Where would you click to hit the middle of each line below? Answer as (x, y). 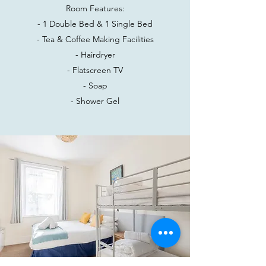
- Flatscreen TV (95, 70)
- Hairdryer (95, 55)
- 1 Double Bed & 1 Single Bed (95, 24)
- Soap (95, 85)
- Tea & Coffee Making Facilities (95, 39)
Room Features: (95, 8)
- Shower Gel (95, 101)
